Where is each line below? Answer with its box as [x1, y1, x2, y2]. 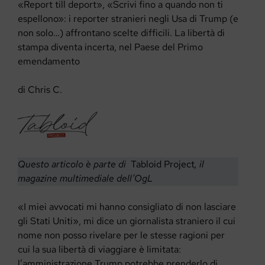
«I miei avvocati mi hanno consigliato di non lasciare [18, 201, 236, 214]
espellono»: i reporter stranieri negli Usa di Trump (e [18, 12, 238, 25]
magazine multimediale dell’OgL [18, 172, 158, 185]
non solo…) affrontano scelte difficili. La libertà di [18, 26, 225, 39]
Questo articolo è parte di [18, 158, 131, 171]
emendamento [18, 54, 80, 67]
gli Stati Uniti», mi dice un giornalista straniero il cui [18, 215, 235, 228]
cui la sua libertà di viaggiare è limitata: [18, 243, 181, 256]
